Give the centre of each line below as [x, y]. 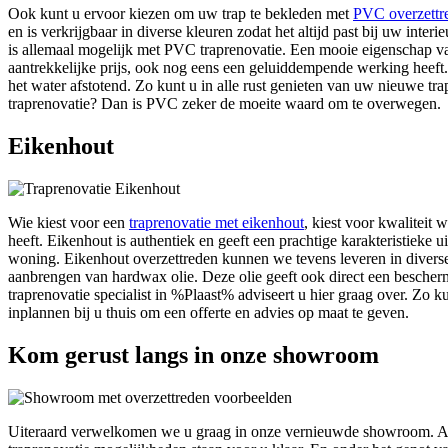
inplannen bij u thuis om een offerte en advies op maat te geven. [208, 313]
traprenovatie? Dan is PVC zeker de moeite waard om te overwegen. [224, 104]
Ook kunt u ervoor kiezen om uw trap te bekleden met [180, 14]
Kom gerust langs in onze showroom [193, 355]
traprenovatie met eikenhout [216, 223]
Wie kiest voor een [68, 223]
